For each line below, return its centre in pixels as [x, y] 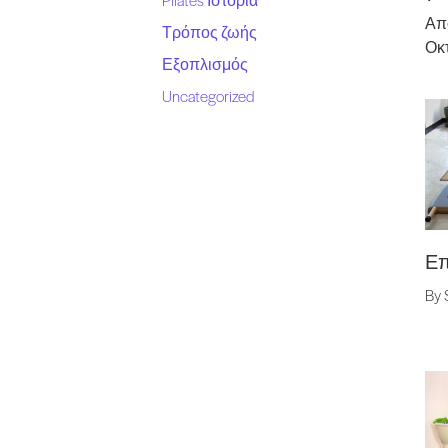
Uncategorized [208, 95]
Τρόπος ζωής [209, 31]
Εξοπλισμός [205, 63]
